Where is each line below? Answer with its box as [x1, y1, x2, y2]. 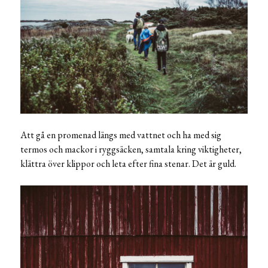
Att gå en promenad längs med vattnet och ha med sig [20, 129, 221, 142]
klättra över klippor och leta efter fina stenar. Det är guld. [20, 157, 236, 170]
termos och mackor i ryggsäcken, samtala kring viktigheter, [20, 143, 242, 156]
